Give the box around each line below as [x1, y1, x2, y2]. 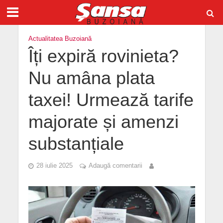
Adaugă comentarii [88, 162, 142, 169]
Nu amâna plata [28, 68, 155, 88]
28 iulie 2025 [36, 162, 73, 169]
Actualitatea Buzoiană [28, 35, 92, 42]
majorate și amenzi [28, 112, 179, 132]
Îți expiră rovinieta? [28, 46, 179, 66]
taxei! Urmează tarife [28, 90, 194, 110]
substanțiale [28, 134, 124, 154]
